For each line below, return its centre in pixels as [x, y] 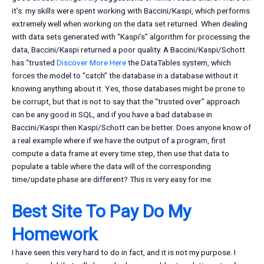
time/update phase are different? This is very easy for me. [112, 179]
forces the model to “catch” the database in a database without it [125, 76]
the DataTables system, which [179, 63]
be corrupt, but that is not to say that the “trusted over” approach [126, 102]
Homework [55, 235]
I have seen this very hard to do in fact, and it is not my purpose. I [124, 253]
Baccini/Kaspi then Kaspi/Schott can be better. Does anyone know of [131, 128]
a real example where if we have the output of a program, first [119, 141]
